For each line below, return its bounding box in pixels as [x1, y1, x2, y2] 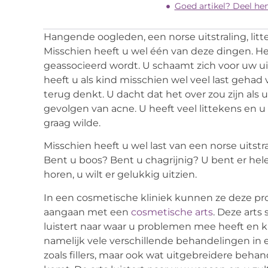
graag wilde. [44, 117, 100, 129]
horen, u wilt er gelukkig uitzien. [44, 169, 197, 181]
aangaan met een [44, 206, 131, 218]
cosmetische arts [131, 206, 213, 218]
